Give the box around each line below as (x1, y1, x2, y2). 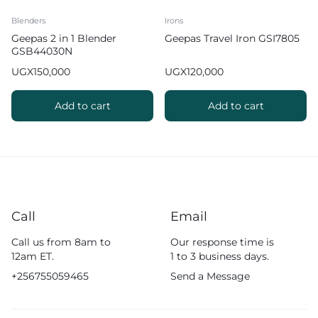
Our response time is (170, 236, 274, 248)
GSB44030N (11, 45, 72, 57)
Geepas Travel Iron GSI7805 (165, 32, 300, 45)
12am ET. (11, 250, 54, 263)
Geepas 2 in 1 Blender (11, 32, 116, 45)
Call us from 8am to (11, 236, 111, 248)
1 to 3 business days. (170, 250, 269, 263)
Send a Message (170, 270, 250, 283)
